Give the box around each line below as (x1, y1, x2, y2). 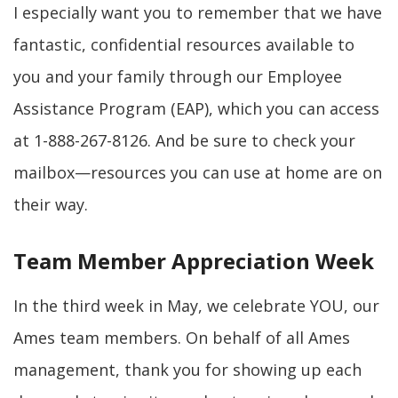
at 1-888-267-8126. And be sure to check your (13, 130, 355, 151)
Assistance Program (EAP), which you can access (13, 98, 379, 119)
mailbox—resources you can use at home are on (13, 162, 382, 183)
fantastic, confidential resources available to (13, 34, 354, 55)
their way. (13, 194, 88, 215)
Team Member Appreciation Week (13, 246, 374, 275)
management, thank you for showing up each (13, 359, 362, 380)
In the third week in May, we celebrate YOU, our (13, 295, 379, 316)
